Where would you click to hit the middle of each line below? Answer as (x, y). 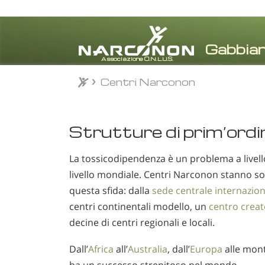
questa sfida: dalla (111, 190)
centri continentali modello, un (139, 206)
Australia (148, 249)
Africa (101, 249)
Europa (206, 249)
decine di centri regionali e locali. (142, 222)
